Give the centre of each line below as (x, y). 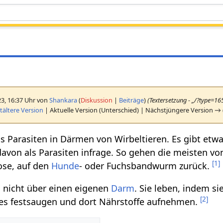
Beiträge (132, 100)
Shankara (63, 100)
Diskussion (97, 100)
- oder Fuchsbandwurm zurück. (146, 166)
